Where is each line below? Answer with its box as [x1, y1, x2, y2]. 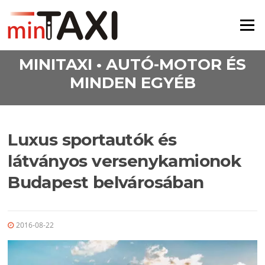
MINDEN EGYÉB [69, 73, 196, 92]
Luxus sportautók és [8, 130, 177, 150]
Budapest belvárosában [8, 172, 204, 193]
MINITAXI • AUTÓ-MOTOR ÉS [19, 54, 246, 74]
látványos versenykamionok [8, 151, 241, 172]
